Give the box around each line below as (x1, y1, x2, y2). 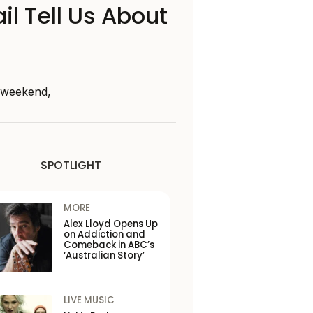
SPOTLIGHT (40, 157, 101, 174)
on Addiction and (63, 228, 145, 242)
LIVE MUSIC (63, 293, 115, 307)
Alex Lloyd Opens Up (63, 217, 158, 231)
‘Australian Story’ (63, 249, 145, 263)
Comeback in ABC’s (63, 238, 154, 252)
